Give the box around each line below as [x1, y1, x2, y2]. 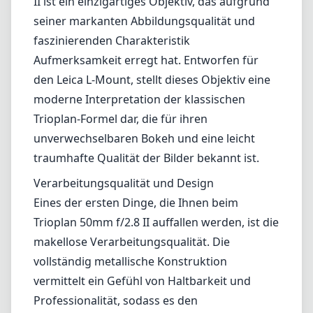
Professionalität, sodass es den [34, 293, 198, 308]
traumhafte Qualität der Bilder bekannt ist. [34, 150, 259, 166]
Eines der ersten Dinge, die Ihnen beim [34, 195, 238, 210]
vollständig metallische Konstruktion [34, 254, 227, 269]
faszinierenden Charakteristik [34, 33, 190, 48]
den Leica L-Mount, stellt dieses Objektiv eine [34, 72, 270, 87]
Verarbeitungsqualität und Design [34, 175, 214, 191]
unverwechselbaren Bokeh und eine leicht [34, 131, 255, 146]
